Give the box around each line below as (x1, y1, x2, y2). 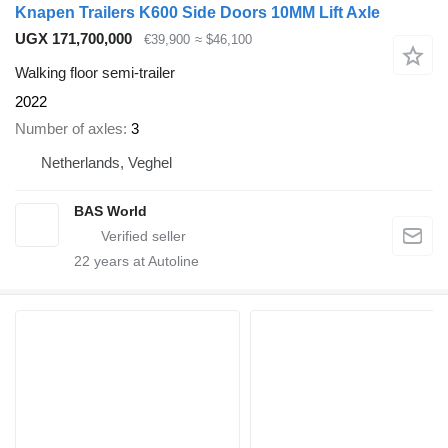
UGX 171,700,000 (15, 29, 132, 47)
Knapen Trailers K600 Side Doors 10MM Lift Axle (15, 3, 380, 21)
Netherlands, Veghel (41, 153, 172, 171)
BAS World (74, 202, 147, 219)
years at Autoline (90, 252, 199, 269)
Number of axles (15, 119, 123, 137)
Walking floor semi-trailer (15, 64, 175, 82)
